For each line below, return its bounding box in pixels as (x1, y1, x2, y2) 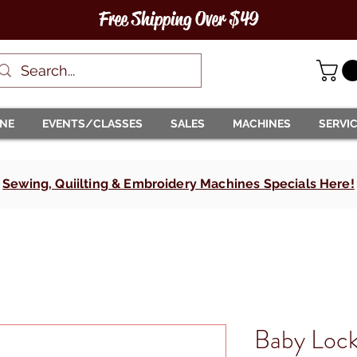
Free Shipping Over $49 (99, 7, 258, 31)
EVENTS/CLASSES (42, 116, 143, 130)
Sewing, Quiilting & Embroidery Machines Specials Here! (2, 175, 355, 191)
